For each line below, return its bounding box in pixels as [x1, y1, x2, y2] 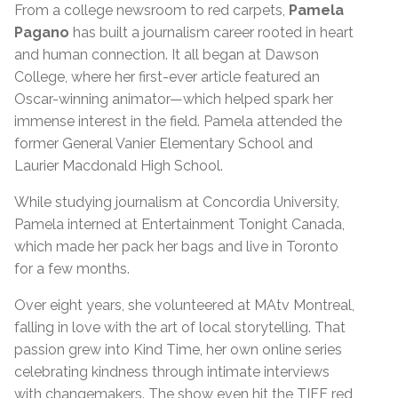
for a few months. [14, 260, 133, 278]
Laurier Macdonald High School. [14, 157, 223, 175]
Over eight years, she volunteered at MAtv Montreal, [14, 297, 354, 314]
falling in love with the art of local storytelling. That [14, 319, 346, 337]
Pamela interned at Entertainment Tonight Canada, [14, 216, 345, 234]
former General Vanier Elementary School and [14, 135, 313, 153]
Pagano [14, 24, 69, 42]
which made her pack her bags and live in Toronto [14, 238, 338, 256]
